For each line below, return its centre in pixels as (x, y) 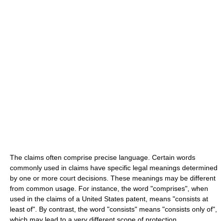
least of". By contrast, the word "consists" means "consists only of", (113, 209)
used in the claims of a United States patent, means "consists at (109, 199)
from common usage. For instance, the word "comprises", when (109, 188)
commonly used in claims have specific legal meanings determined (114, 167)
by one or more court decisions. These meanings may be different (113, 178)
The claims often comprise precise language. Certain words (103, 157)
